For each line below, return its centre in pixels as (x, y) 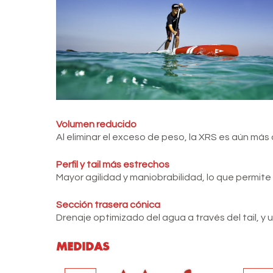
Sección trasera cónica (108, 204)
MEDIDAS (83, 246)
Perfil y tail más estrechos (113, 164)
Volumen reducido (96, 124)
